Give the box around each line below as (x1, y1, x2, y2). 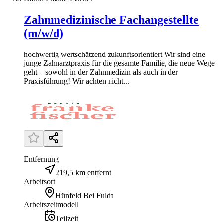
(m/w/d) (24, 26, 63, 40)
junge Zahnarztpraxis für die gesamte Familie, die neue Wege (24, 58, 215, 67)
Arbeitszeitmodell (24, 200, 79, 209)
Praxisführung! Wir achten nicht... (24, 76, 129, 85)
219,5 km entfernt (55, 168, 111, 177)
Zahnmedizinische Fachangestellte (24, 13, 199, 26)
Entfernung (24, 154, 59, 163)
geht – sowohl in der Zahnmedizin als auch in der (24, 67, 178, 76)
